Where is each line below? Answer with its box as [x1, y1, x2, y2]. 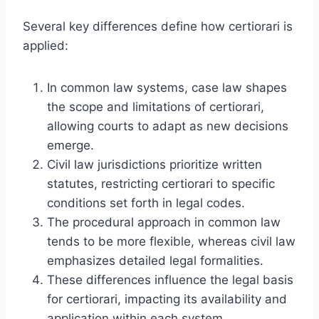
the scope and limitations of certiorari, [47, 99, 264, 114]
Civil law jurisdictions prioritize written [47, 157, 262, 172]
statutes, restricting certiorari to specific [47, 176, 275, 191]
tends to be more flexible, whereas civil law [47, 234, 296, 249]
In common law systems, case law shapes [47, 80, 287, 95]
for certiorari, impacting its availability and [47, 291, 287, 306]
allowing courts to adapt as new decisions [47, 118, 288, 133]
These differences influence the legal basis [47, 272, 293, 287]
